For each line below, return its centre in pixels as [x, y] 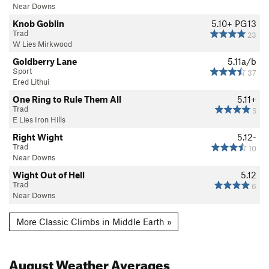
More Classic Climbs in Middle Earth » [94, 222]
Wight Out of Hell [49, 174]
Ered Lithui [31, 81]
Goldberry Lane [45, 61]
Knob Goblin [38, 23]
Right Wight [38, 137]
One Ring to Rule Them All [67, 99]
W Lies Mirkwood [42, 44]
